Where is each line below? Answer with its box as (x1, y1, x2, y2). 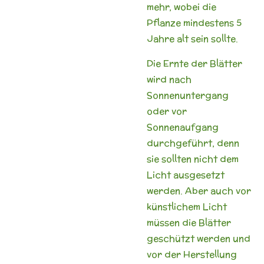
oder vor (147, 104, 187, 117)
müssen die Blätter (147, 216, 231, 229)
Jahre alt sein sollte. (147, 32, 238, 45)
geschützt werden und (147, 232, 250, 245)
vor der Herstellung (147, 247, 237, 260)
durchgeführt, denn (147, 136, 239, 149)
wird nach (147, 72, 192, 85)
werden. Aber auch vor (147, 184, 251, 197)
